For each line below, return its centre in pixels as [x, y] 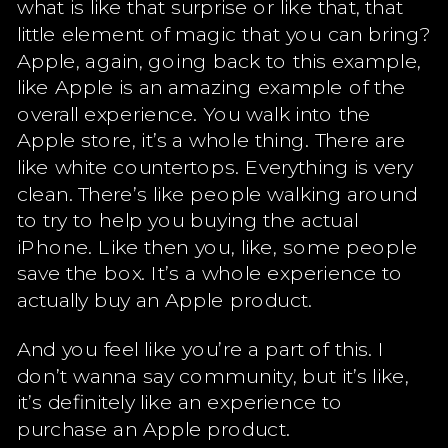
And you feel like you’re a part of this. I [201, 348]
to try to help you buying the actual [187, 219]
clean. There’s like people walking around [217, 192]
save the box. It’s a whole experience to [210, 272]
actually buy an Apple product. [164, 299]
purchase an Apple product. [153, 428]
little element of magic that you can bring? [224, 33]
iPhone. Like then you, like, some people [217, 246]
